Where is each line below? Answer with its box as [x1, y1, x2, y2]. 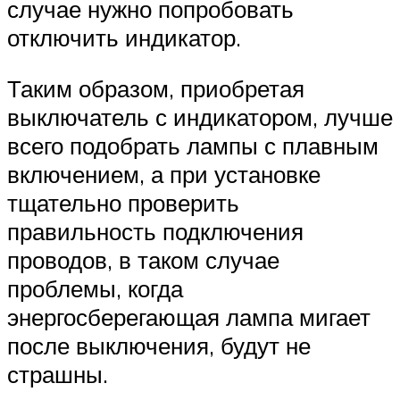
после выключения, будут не [7, 331, 311, 361]
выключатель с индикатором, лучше [7, 103, 393, 132]
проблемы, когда [7, 274, 183, 304]
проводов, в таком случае [7, 246, 279, 275]
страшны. [7, 360, 108, 389]
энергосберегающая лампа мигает [7, 303, 371, 332]
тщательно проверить [7, 188, 239, 218]
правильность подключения [7, 217, 304, 246]
